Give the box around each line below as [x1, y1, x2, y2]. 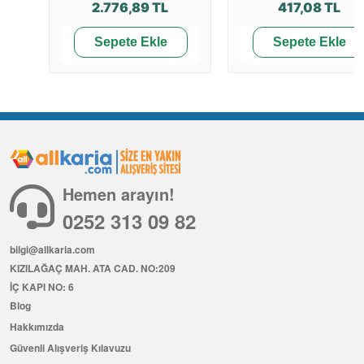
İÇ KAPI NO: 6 [10, 279, 74, 295]
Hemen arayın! [63, 182, 175, 206]
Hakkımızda [10, 319, 64, 335]
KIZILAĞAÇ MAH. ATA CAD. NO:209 [10, 261, 175, 276]
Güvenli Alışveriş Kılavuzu [10, 340, 131, 356]
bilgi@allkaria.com [10, 242, 95, 258]
